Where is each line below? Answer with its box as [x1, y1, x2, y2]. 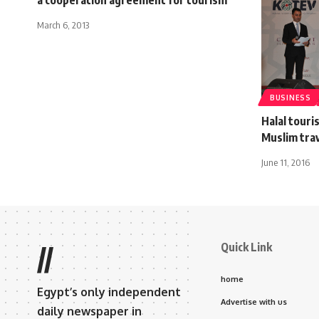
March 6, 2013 [37, 19, 89, 31]
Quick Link [221, 239, 272, 254]
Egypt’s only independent [37, 284, 181, 299]
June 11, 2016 [261, 156, 310, 168]
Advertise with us [221, 296, 287, 307]
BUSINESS [270, 93, 311, 102]
